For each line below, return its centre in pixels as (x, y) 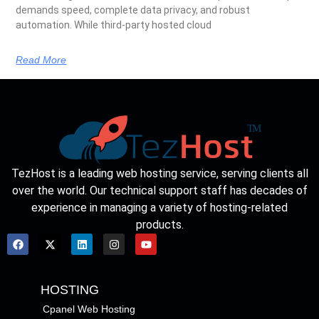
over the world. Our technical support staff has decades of (159, 191)
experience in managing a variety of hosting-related (159, 208)
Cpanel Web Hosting (89, 309)
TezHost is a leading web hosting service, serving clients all (159, 174)
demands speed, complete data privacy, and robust (133, 10)
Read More (41, 59)
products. (159, 225)
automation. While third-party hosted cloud (114, 25)
